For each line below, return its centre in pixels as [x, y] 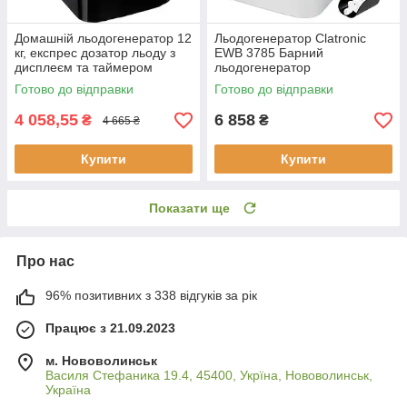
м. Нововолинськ [101, 361]
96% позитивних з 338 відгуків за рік [151, 296]
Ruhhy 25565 [53, 82]
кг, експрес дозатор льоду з [95, 53]
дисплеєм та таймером [84, 68]
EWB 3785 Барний [269, 53]
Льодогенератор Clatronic [290, 39]
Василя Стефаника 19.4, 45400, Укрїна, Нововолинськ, [209, 376]
